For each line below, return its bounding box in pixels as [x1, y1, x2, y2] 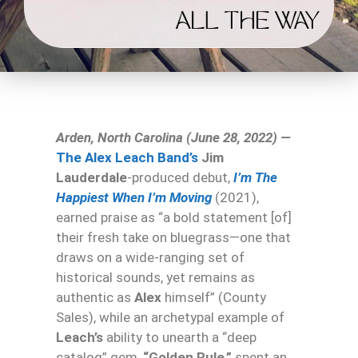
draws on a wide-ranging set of [56, 249, 245, 266]
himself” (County [165, 289, 266, 306]
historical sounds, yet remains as [56, 269, 255, 286]
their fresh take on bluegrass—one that [56, 229, 291, 246]
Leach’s [56, 329, 103, 346]
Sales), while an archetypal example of [56, 309, 284, 326]
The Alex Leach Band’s [56, 149, 198, 166]
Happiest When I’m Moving [56, 189, 212, 206]
